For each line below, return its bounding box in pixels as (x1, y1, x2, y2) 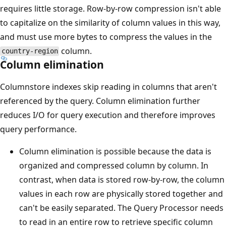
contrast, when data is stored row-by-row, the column (19, 174, 224, 185)
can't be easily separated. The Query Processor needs (19, 202, 223, 213)
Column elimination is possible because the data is (19, 145, 211, 157)
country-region (1, 47, 58, 55)
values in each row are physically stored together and (19, 188, 223, 199)
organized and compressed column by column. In (19, 159, 208, 171)
